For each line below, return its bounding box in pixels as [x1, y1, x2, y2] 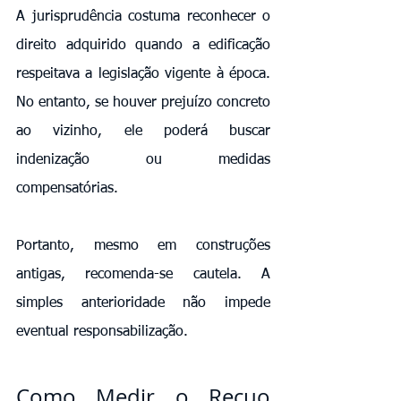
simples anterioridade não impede [16, 295, 270, 311]
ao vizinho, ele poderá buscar [16, 124, 270, 139]
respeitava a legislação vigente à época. [16, 66, 270, 81]
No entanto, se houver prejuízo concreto [16, 95, 270, 110]
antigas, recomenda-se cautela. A [16, 267, 270, 282]
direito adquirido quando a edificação [16, 38, 270, 53]
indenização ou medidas [16, 152, 270, 167]
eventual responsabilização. [16, 324, 188, 339]
